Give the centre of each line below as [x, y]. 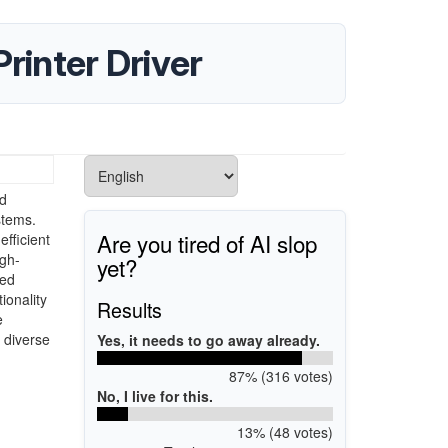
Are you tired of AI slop [207, 242]
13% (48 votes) [284, 431]
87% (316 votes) [280, 375]
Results [129, 309]
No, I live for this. [155, 395]
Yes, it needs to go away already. [208, 339]
